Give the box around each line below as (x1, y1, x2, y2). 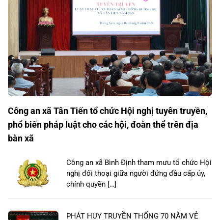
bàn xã (8, 133, 34, 144)
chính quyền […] (66, 180, 116, 189)
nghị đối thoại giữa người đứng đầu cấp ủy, (66, 169, 205, 178)
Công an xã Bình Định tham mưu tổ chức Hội (66, 158, 212, 167)
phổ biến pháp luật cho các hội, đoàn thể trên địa (8, 119, 198, 130)
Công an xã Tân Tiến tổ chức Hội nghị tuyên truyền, (8, 106, 207, 116)
